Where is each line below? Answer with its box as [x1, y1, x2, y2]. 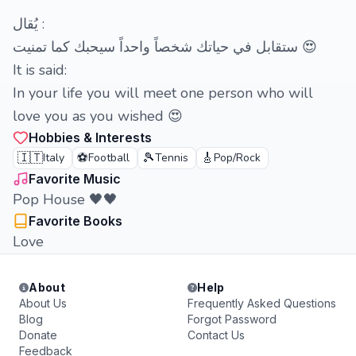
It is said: [13, 60, 67, 79]
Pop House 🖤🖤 [13, 190, 118, 209]
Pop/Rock [214, 150, 261, 165]
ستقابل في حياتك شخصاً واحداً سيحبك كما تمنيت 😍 [298, 37, 317, 56]
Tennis [155, 150, 188, 165]
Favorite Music [29, 171, 121, 187]
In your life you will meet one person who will [13, 83, 313, 103]
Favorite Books [29, 213, 122, 229]
